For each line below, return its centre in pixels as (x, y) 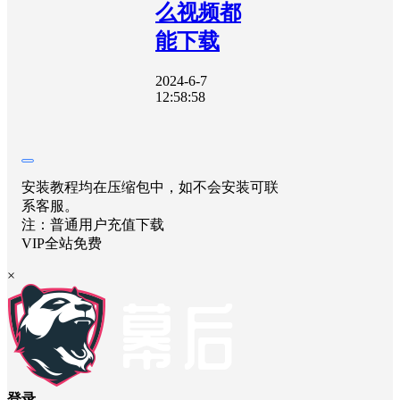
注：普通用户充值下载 (93, 224)
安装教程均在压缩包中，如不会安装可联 (150, 187)
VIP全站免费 (62, 243)
